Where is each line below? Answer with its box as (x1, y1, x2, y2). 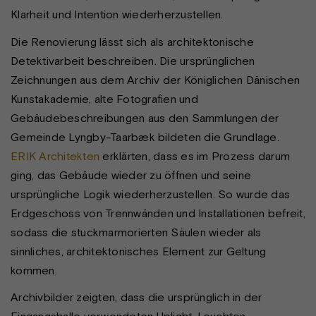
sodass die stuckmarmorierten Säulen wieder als (11, 225, 262, 238)
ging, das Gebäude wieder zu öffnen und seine (11, 168, 251, 181)
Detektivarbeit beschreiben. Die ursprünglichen (11, 54, 255, 67)
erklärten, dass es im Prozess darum (99, 149, 290, 162)
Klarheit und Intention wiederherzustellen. (11, 8, 224, 21)
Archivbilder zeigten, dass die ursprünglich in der (11, 291, 262, 304)
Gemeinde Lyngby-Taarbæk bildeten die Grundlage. (11, 130, 279, 143)
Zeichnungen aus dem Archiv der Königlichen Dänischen (11, 73, 300, 86)
